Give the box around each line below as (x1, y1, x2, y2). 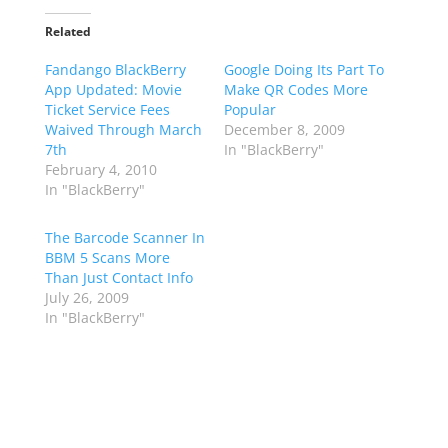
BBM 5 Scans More (44, 248, 170, 267)
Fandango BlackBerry (44, 60, 186, 79)
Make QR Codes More (223, 80, 368, 99)
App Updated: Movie (44, 80, 182, 99)
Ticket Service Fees (44, 100, 170, 119)
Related (44, 23, 91, 40)
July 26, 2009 (44, 288, 129, 307)
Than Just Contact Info (44, 268, 193, 287)
